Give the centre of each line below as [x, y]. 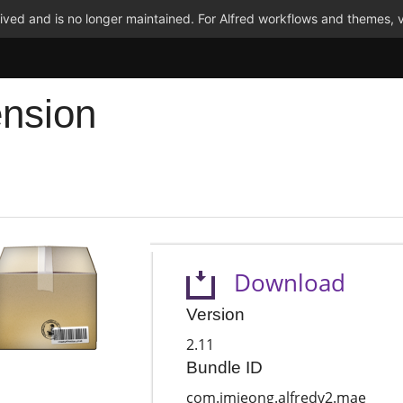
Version [215, 315]
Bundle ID [224, 368]
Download [280, 282]
